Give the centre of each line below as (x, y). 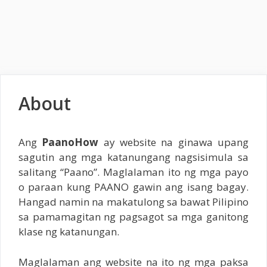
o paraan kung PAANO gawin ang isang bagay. (133, 187)
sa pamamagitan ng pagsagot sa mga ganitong (133, 217)
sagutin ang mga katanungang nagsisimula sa (133, 157)
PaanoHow (70, 142)
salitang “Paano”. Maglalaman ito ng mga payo (133, 172)
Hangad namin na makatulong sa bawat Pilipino (133, 202)
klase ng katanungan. (69, 232)
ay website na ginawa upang (174, 142)
